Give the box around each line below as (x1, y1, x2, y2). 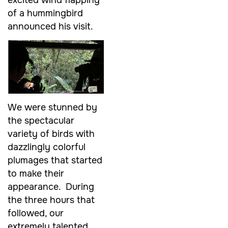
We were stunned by (8, 102, 97, 113)
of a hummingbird (8, 7, 83, 19)
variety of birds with (8, 128, 95, 140)
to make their (8, 168, 64, 180)
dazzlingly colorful (8, 141, 85, 153)
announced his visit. (8, 20, 93, 32)
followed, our (8, 208, 64, 219)
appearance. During (8, 181, 94, 193)
